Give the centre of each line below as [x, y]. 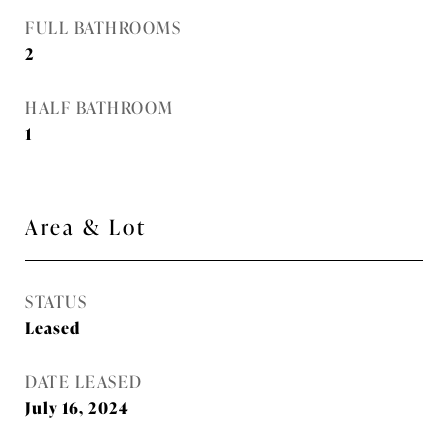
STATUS [56, 300]
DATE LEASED [84, 380]
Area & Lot [86, 225]
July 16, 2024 [77, 407]
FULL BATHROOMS [103, 26]
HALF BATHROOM [99, 106]
